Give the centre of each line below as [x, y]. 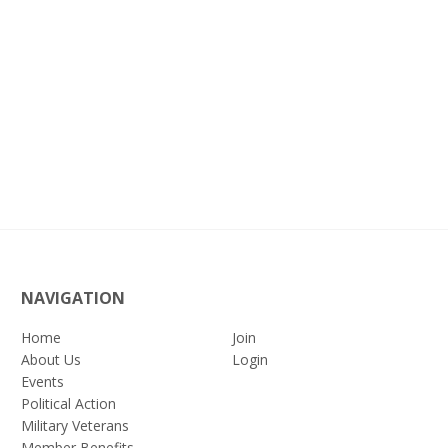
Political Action [68, 403]
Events [42, 381]
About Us [50, 359]
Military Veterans [74, 425]
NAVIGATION [72, 298]
